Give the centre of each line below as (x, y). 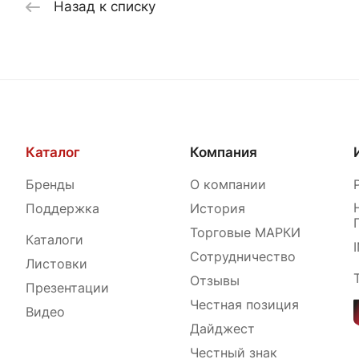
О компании (228, 185)
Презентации (67, 288)
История (217, 209)
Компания (223, 153)
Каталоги (54, 240)
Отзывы (214, 281)
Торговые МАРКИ (245, 233)
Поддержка (63, 209)
